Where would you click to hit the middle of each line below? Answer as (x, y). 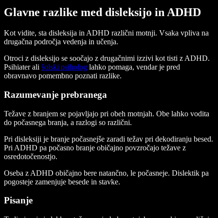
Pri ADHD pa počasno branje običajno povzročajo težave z (95, 147)
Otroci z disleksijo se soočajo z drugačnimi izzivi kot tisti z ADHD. (107, 58)
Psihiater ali (23, 67)
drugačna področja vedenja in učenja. (61, 42)
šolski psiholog (64, 67)
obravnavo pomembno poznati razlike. (63, 76)
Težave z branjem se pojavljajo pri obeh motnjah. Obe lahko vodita (107, 113)
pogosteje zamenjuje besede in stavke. (62, 182)
